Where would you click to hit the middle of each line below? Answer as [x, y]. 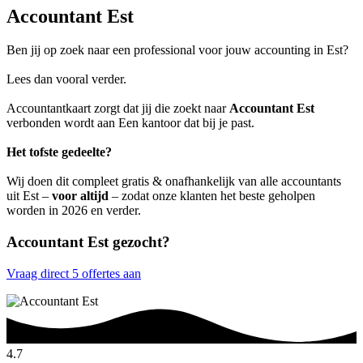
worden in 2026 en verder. [74, 211]
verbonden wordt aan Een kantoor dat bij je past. [130, 123]
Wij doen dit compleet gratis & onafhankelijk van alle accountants [174, 181]
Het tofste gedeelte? [59, 152]
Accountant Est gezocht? [88, 242]
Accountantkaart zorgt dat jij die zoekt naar [118, 109]
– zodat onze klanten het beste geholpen [212, 196]
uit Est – [29, 196]
